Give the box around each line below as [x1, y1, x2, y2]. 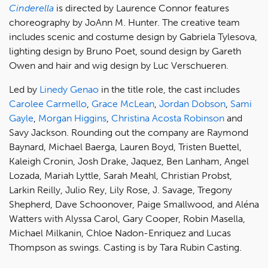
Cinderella [9, 2, 54, 14]
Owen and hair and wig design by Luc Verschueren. [9, 59, 229, 71]
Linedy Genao [39, 83, 99, 95]
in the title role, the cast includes [99, 83, 240, 95]
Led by [9, 83, 39, 95]
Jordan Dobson [159, 98, 226, 109]
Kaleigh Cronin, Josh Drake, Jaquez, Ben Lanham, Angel [9, 155, 249, 167]
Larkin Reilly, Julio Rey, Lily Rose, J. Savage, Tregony [9, 184, 232, 196]
